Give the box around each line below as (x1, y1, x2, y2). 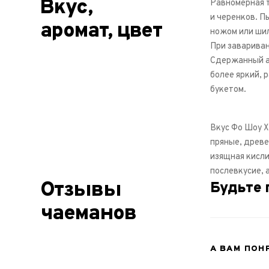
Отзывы (40, 177, 121, 204)
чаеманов (40, 201, 136, 227)
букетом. (210, 84, 247, 95)
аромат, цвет (40, 18, 162, 44)
